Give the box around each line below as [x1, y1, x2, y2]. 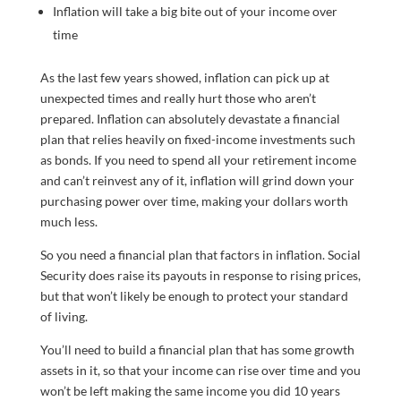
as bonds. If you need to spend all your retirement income [39, 151, 356, 167]
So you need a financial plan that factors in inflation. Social [39, 246, 361, 262]
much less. [39, 213, 98, 229]
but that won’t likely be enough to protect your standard [39, 287, 348, 303]
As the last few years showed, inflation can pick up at [39, 69, 329, 85]
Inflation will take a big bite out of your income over [52, 3, 337, 19]
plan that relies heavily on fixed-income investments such [39, 131, 355, 147]
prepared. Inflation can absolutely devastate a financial [39, 110, 340, 126]
